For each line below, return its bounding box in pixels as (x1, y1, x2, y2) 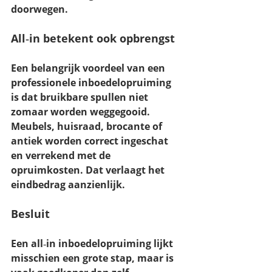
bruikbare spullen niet (40, 90, 151, 104)
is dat (11, 90, 40, 104)
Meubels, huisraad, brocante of (11, 120, 165, 134)
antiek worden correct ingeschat (11, 134, 171, 148)
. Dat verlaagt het (80, 163, 167, 177)
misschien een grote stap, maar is (11, 251, 176, 265)
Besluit (11, 206, 50, 222)
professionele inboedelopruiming (11, 76, 174, 90)
